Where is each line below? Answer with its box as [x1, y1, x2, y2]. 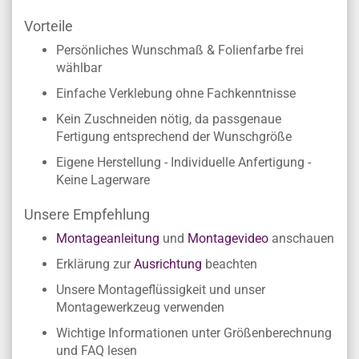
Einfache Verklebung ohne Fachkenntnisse [56, 86, 296, 101]
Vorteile [24, 18, 73, 34]
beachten [202, 256, 257, 272]
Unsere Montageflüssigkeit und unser [56, 282, 265, 297]
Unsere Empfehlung [24, 206, 150, 223]
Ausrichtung [134, 256, 202, 272]
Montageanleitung [56, 231, 159, 246]
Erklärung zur [56, 256, 134, 272]
